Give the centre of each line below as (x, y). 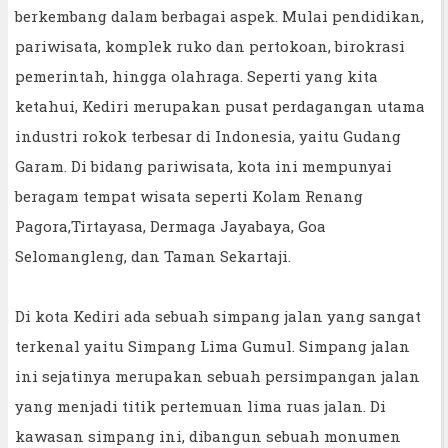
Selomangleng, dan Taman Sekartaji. (153, 255)
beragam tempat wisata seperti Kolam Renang (189, 195)
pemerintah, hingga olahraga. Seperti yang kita (196, 75)
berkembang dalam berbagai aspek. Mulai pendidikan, (219, 15)
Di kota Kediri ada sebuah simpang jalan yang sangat (218, 315)
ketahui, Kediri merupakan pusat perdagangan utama (220, 105)
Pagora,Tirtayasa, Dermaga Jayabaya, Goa (170, 225)
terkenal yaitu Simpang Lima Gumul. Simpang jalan (212, 345)
